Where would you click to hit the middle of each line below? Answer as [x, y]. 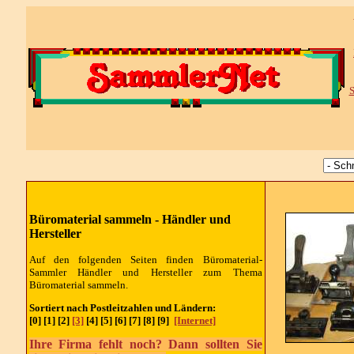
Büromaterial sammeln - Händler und [130, 219]
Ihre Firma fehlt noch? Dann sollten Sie [145, 345]
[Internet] [194, 320]
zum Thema [227, 272]
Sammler [53, 272]
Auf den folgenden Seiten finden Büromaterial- [145, 259]
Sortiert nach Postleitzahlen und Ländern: [123, 307]
